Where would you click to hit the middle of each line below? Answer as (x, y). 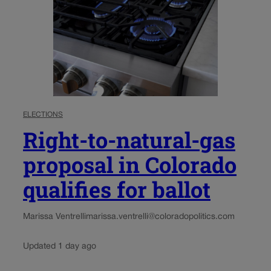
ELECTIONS (43, 114)
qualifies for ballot (117, 189)
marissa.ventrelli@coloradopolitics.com (160, 217)
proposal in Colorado (130, 164)
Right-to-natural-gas (129, 139)
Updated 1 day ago (60, 246)
